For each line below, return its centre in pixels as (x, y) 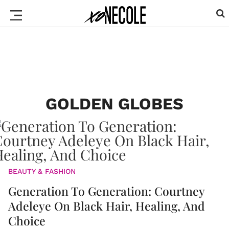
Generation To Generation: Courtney (106, 191)
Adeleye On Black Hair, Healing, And (107, 206)
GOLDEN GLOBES (114, 104)
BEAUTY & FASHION (42, 171)
